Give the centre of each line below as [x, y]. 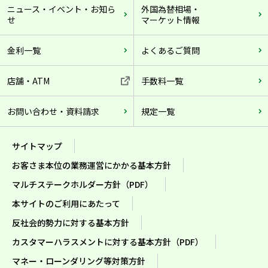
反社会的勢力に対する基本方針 [71, 222]
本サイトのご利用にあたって [66, 203]
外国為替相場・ [170, 9]
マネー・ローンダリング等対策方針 [79, 261]
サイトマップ [37, 146]
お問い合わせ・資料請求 [53, 111]
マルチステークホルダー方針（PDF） [83, 184]
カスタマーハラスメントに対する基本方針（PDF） [108, 241]
